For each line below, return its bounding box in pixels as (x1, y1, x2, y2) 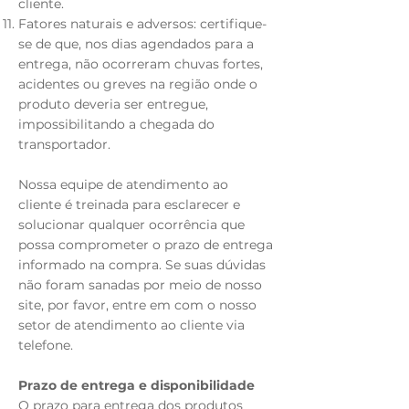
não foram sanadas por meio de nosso (18, 277, 262, 293)
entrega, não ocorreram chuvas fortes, (18, 56, 263, 72)
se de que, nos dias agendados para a (18, 36, 254, 52)
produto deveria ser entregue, (18, 96, 208, 112)
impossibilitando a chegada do (18, 116, 215, 132)
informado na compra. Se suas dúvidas (18, 257, 266, 273)
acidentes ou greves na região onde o (18, 76, 257, 92)
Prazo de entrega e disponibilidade (18, 377, 255, 393)
